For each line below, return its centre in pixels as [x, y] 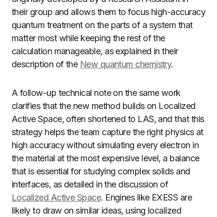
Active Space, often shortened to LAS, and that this [108, 119]
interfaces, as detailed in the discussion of [90, 184]
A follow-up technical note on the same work [96, 93]
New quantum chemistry [125, 64]
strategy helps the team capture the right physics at [108, 132]
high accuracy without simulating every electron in [105, 145]
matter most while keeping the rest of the [88, 38]
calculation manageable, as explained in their [95, 51]
